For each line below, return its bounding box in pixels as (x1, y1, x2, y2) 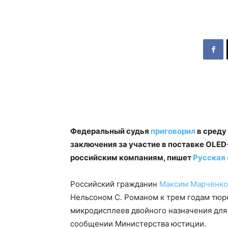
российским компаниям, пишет (70, 153, 193, 162)
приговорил (151, 126, 195, 136)
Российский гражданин (70, 179, 159, 189)
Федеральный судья (70, 126, 151, 136)
